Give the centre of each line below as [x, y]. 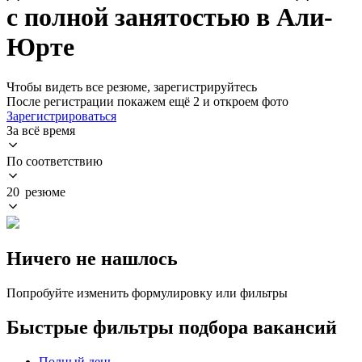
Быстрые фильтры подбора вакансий [172, 327]
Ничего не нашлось [92, 258]
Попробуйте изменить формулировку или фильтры [147, 293]
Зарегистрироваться [61, 116]
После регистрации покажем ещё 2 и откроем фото [147, 101]
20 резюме [36, 192]
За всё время [41, 130]
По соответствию [55, 161]
